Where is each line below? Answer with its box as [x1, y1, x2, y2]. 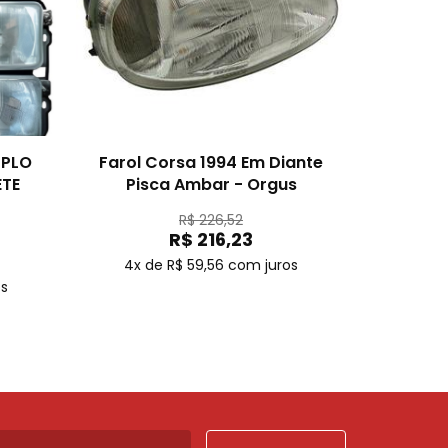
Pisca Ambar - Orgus [125, 173, 297, 196]
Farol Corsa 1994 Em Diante [99, 151, 323, 174]
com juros [228, 255, 298, 275]
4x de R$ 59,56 [124, 255, 224, 275]
